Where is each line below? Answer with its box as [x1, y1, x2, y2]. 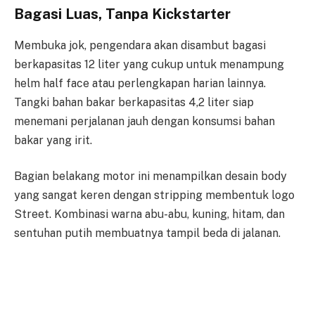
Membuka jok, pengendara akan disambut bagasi [14, 38, 266, 52]
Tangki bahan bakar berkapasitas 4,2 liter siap [14, 95, 254, 109]
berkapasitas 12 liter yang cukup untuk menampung [14, 57, 284, 71]
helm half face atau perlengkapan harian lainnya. [14, 76, 266, 90]
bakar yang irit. [14, 133, 92, 147]
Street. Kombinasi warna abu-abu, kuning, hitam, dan [14, 207, 285, 221]
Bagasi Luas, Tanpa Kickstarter [14, 6, 231, 23]
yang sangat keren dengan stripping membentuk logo [14, 188, 295, 202]
